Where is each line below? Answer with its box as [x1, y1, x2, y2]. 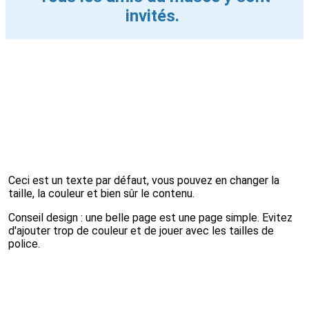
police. [8, 237, 40, 250]
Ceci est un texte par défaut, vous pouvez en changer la [8, 173, 279, 187]
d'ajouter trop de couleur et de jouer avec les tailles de [8, 223, 274, 237]
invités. [126, 6, 183, 26]
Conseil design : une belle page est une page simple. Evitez [8, 210, 292, 224]
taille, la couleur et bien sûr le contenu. [8, 186, 195, 200]
